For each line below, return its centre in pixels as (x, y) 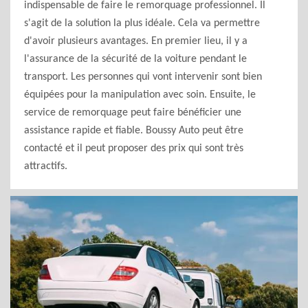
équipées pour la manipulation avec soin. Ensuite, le (140, 95)
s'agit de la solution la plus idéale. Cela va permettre (142, 23)
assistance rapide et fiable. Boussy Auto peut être (134, 131)
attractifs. (46, 166)
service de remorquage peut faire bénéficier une (133, 113)
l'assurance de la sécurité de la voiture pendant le (135, 59)
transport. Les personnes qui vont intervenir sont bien (143, 77)
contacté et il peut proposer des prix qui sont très (134, 148)
